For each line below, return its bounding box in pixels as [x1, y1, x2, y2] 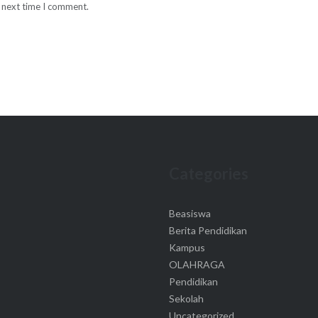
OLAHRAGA [169, 258, 226, 271]
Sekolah [169, 292, 204, 305]
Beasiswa [169, 207, 212, 220]
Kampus [169, 241, 206, 254]
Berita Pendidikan [169, 224, 248, 237]
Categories [169, 163, 249, 183]
